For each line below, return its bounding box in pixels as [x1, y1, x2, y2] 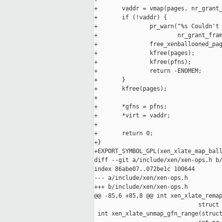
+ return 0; [94, 130, 153, 137]
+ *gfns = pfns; [94, 103, 167, 111]
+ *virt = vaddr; [94, 112, 170, 119]
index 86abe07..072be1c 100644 [94, 166, 195, 173]
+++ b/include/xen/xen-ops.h [94, 183, 188, 191]
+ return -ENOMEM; [94, 67, 202, 75]
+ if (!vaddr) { [94, 14, 167, 21]
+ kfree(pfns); [94, 58, 191, 66]
